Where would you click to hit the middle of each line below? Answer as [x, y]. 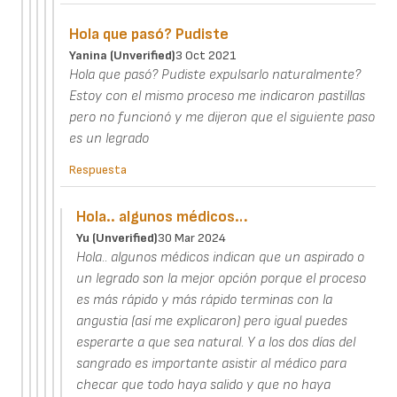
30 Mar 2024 [192, 237]
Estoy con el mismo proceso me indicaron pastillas [217, 96]
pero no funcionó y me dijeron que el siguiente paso [222, 117]
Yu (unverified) [117, 237]
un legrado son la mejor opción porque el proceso [222, 278]
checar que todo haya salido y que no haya [204, 385]
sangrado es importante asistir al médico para [212, 363]
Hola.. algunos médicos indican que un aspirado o [221, 257]
